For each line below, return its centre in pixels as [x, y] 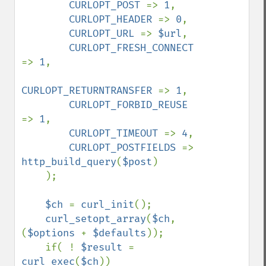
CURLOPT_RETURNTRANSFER [90, 91]
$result [104, 247]
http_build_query [69, 162]
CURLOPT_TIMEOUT [116, 133]
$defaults [119, 233]
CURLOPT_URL [104, 34]
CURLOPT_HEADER [113, 19]
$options [54, 233]
